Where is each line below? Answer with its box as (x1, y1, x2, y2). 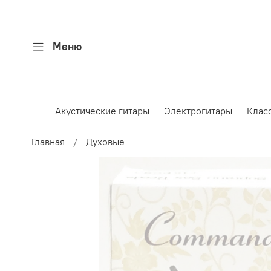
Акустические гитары (55, 105, 150, 117)
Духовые (86, 135, 125, 148)
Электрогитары (164, 105, 233, 117)
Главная (31, 135, 65, 148)
